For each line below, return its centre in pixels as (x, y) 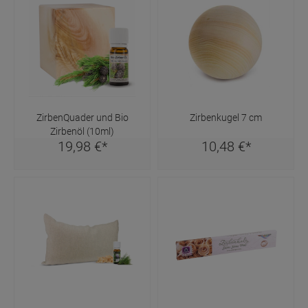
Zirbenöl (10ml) (82, 131)
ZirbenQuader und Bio (82, 117)
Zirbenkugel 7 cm (226, 117)
